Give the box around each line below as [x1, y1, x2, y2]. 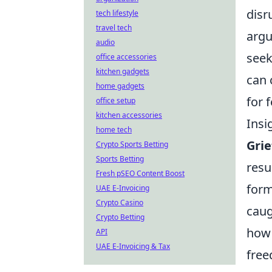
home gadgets [96, 81, 144, 91]
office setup [96, 95, 135, 106]
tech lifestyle [96, 8, 138, 18]
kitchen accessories [96, 110, 162, 120]
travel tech [96, 22, 132, 33]
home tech [96, 124, 132, 135]
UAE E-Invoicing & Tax [96, 241, 170, 251]
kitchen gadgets [96, 66, 149, 76]
